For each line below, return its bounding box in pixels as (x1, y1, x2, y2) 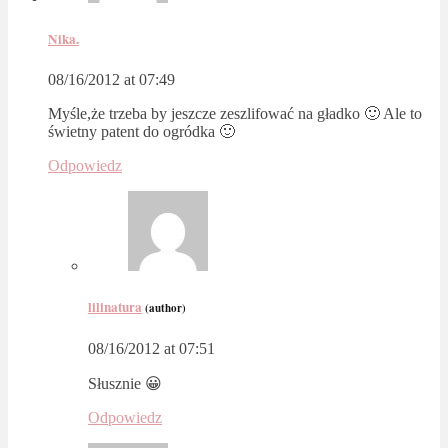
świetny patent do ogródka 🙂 (48, 123, 235, 141)
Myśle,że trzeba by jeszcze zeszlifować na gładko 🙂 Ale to (48, 105, 422, 123)
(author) (145, 300, 186, 317)
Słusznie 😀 (88, 374, 162, 392)
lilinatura (88, 297, 142, 318)
